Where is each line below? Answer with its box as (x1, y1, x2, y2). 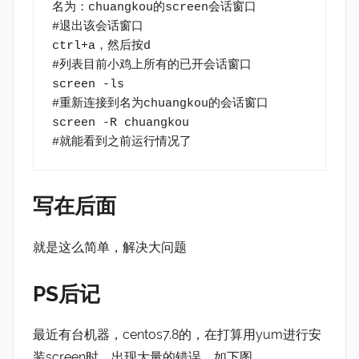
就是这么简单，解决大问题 (33, 239, 187, 255)
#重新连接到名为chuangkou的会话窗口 (51, 96, 268, 111)
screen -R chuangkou (51, 115, 189, 130)
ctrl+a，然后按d (51, 38, 151, 53)
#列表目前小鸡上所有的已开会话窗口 (51, 58, 252, 72)
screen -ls (51, 77, 124, 91)
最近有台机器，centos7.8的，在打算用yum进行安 (33, 327, 321, 343)
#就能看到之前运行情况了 (51, 135, 192, 149)
